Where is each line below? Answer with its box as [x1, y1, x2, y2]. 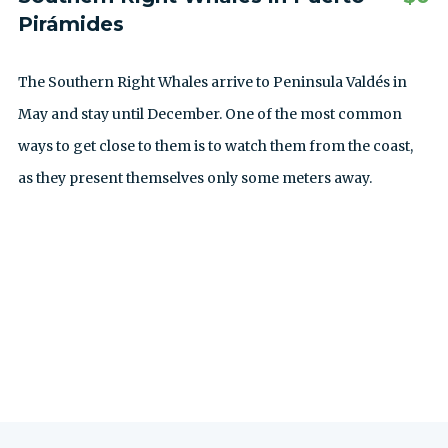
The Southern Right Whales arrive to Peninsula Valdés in [18, 73, 407, 91]
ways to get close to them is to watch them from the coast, [18, 137, 413, 155]
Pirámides [18, 12, 124, 36]
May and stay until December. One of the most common [18, 105, 402, 123]
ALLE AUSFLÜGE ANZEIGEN [110, 282, 338, 301]
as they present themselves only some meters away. [18, 169, 372, 187]
